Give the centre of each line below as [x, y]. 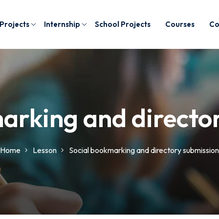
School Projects [123, 24]
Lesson [45, 150]
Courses [180, 24]
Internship [62, 24]
